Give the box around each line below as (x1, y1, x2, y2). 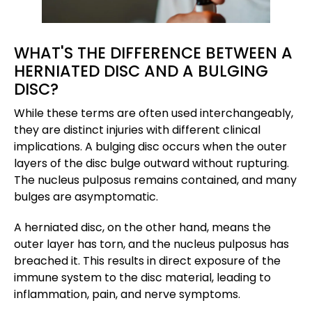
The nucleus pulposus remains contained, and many (14, 172, 297, 189)
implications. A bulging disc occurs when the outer (14, 139, 287, 155)
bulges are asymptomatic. (14, 189, 158, 205)
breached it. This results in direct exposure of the (14, 253, 281, 270)
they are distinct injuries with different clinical (14, 122, 260, 139)
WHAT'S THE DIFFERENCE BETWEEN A (14, 42, 292, 65)
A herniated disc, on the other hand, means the (14, 219, 271, 236)
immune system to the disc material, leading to (14, 270, 271, 286)
